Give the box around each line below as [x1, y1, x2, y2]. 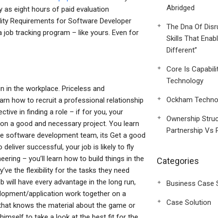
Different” [166, 46, 197, 54]
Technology [166, 76, 203, 85]
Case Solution [166, 198, 211, 207]
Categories [156, 156, 199, 166]
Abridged [166, 3, 195, 12]
